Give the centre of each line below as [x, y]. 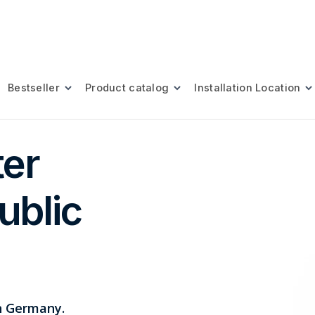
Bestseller [34, 88]
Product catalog [127, 88]
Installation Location [247, 88]
